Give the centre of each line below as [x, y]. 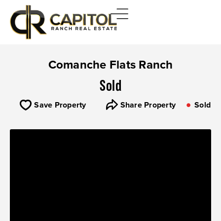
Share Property [148, 105]
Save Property [60, 105]
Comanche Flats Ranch [110, 65]
